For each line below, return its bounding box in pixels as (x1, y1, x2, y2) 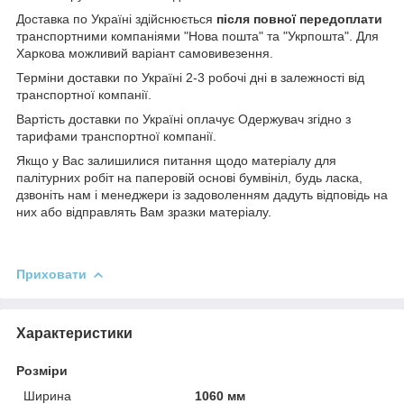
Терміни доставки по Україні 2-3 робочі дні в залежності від (16, 69, 364, 85)
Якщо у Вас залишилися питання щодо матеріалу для (16, 152, 336, 168)
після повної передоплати (213, 11, 382, 26)
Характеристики (16, 325, 133, 341)
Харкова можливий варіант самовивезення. (16, 45, 273, 60)
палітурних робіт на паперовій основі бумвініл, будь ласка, (16, 170, 363, 185)
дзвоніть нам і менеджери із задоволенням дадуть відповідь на (16, 187, 388, 202)
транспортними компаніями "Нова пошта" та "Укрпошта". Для (16, 28, 379, 43)
